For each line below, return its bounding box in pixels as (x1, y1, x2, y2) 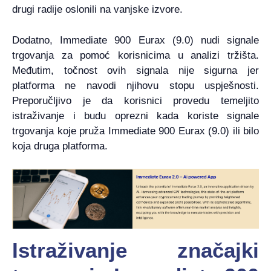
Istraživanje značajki (12, 238, 259, 262)
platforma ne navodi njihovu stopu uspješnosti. (12, 79, 259, 91)
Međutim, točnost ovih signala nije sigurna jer (12, 64, 259, 76)
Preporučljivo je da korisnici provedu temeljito (12, 94, 259, 106)
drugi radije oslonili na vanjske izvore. (12, 4, 183, 16)
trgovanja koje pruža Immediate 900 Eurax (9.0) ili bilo (12, 125, 259, 137)
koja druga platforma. (12, 140, 108, 152)
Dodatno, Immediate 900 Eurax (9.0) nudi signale (12, 34, 259, 46)
